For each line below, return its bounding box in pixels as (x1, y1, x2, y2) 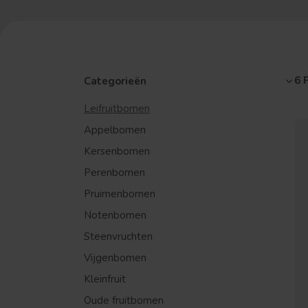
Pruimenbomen (84, 187, 155, 201)
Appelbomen (84, 123, 146, 137)
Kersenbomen (84, 144, 150, 158)
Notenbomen (84, 208, 146, 222)
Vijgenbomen (84, 251, 146, 265)
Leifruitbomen (84, 102, 150, 115)
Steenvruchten (84, 230, 153, 243)
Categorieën (84, 74, 146, 88)
